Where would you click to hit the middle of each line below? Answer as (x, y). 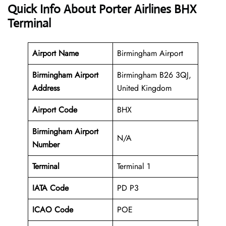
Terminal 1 (134, 166)
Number (46, 145)
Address (46, 88)
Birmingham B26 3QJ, (154, 75)
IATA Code (50, 188)
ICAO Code (53, 210)
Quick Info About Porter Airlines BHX (102, 9)
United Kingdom (144, 88)
